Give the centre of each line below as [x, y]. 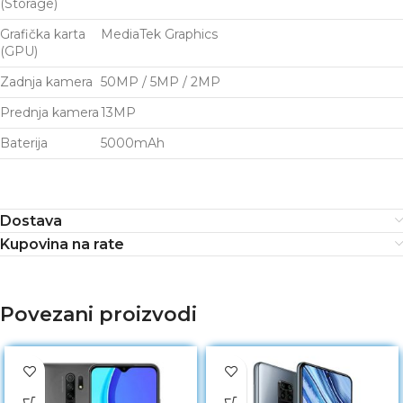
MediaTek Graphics [159, 35]
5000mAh [133, 143]
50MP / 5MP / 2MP [161, 82]
